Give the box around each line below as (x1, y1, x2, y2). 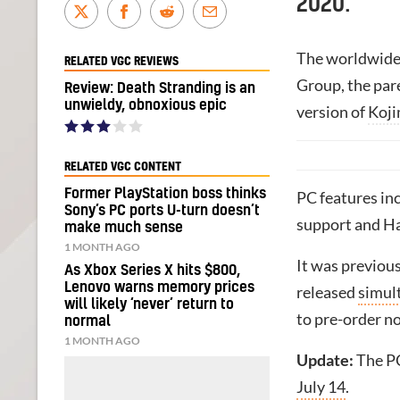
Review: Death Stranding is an (64, 80, 255, 96)
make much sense (64, 220, 183, 235)
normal (64, 313, 111, 329)
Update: (296, 350, 354, 370)
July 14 (296, 377, 346, 396)
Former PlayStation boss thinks (64, 186, 266, 201)
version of (296, 102, 368, 121)
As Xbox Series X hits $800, (64, 262, 240, 278)
